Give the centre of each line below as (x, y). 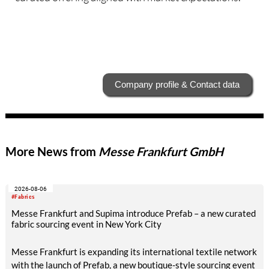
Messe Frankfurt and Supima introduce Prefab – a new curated (133, 213)
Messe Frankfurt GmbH (161, 152)
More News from (52, 152)
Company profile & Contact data (177, 85)
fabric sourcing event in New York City (86, 224)
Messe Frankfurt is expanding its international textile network (134, 252)
